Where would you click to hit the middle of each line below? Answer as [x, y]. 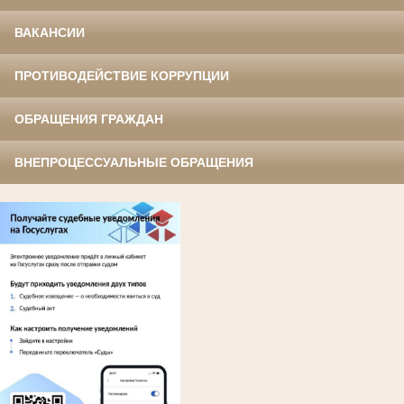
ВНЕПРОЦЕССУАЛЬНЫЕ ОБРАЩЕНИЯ [134, 163]
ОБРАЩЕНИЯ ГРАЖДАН [89, 119]
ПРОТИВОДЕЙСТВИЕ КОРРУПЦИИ [122, 76]
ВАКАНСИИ [50, 33]
